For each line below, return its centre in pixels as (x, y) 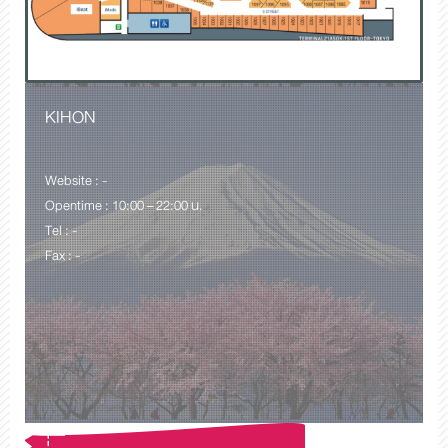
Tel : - (61, 231)
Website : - (76, 181)
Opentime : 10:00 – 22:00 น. (124, 206)
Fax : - (62, 256)
